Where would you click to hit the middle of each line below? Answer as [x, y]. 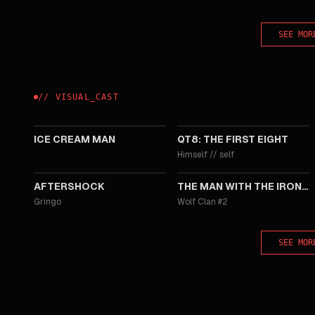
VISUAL [72, 97]
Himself [192, 155]
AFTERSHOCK [69, 186]
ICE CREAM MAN [75, 139]
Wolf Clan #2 [202, 202]
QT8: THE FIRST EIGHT [233, 139]
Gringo [47, 202]
